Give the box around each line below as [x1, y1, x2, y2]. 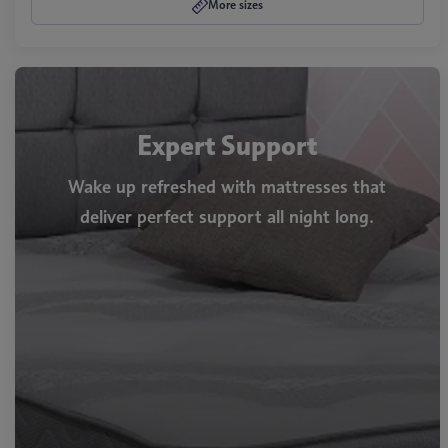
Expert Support [137, 129, 318, 163]
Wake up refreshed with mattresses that [68, 176, 387, 198]
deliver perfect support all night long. [80, 206, 375, 228]
